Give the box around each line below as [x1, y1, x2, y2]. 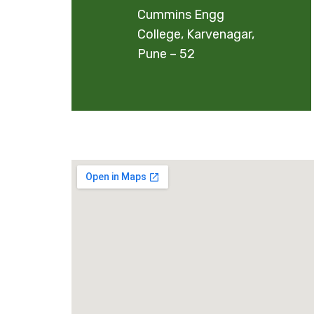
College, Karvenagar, [137, 27, 254, 42]
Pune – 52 [137, 46, 195, 62]
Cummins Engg [137, 7, 224, 22]
